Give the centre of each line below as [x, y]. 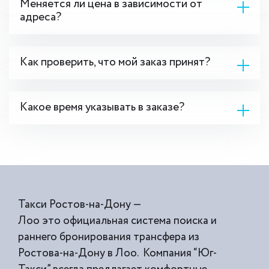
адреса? [41, 17]
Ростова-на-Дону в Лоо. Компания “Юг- [117, 253]
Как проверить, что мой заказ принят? [115, 62]
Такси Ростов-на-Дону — [80, 204]
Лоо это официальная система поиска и [117, 221]
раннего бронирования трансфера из [109, 237]
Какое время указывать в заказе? [102, 107]
